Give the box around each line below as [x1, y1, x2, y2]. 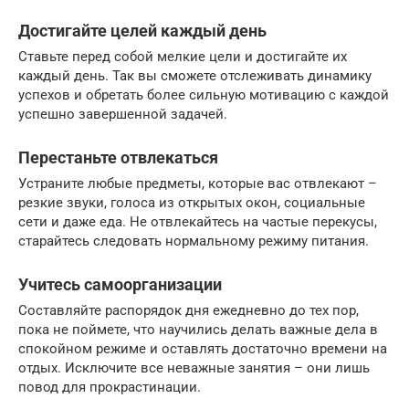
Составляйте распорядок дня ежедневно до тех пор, [18, 301, 359, 319]
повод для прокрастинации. [18, 378, 201, 395]
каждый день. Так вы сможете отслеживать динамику [18, 67, 372, 84]
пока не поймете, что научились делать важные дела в [18, 320, 378, 338]
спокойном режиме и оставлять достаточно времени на [18, 340, 387, 357]
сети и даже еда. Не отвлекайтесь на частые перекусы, [18, 213, 377, 230]
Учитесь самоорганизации [18, 274, 222, 294]
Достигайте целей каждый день [18, 20, 267, 40]
